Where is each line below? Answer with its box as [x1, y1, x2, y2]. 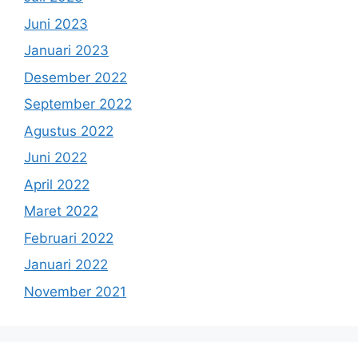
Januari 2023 [24, 42, 109, 58]
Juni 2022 [24, 149, 87, 165]
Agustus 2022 [24, 122, 113, 139]
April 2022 [24, 176, 89, 193]
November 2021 [24, 283, 126, 300]
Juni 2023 [24, 15, 88, 32]
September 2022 [24, 96, 132, 112]
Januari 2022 [24, 257, 108, 272]
